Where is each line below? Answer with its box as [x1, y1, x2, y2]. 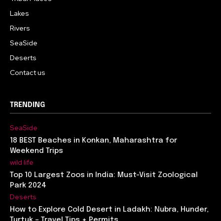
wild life [10, 157, 34, 167]
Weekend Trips [10, 147, 63, 155]
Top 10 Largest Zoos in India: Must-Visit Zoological [10, 171, 198, 179]
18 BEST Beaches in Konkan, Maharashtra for [10, 136, 177, 145]
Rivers [10, 23, 30, 33]
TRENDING [10, 101, 45, 109]
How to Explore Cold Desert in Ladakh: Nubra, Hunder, [10, 205, 209, 214]
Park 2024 [10, 181, 46, 189]
